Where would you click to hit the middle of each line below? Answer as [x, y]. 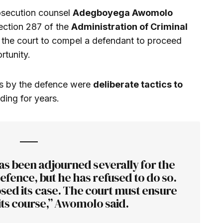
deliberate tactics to [138, 84]
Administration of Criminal [129, 26]
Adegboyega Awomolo [123, 12]
